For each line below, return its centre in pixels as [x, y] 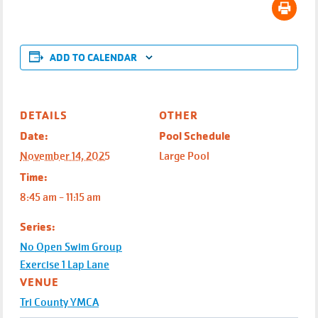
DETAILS [44, 115]
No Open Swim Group [71, 247]
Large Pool [184, 156]
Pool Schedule [195, 136]
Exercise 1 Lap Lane [65, 265]
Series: [38, 227]
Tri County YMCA [59, 302]
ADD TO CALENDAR [93, 57]
